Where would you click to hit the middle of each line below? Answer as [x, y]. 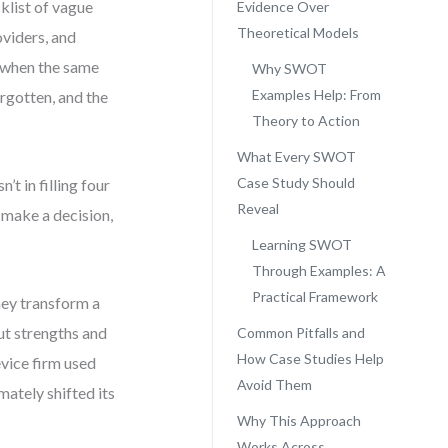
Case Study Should [295, 182]
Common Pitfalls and [300, 332]
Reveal [257, 208]
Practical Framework [314, 296]
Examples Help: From [316, 94]
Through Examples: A [318, 270]
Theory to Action [305, 120]
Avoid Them [274, 384]
